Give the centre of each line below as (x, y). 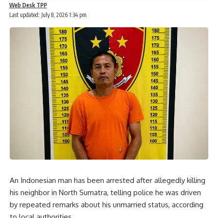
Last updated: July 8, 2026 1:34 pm (48, 15)
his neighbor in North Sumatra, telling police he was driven (105, 192)
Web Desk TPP (28, 5)
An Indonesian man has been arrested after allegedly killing (108, 180)
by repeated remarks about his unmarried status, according (107, 204)
